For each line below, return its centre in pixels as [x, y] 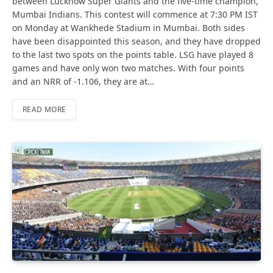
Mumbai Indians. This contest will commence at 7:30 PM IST [135, 14]
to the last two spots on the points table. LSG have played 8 [133, 54]
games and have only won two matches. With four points [128, 68]
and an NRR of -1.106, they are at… [83, 81]
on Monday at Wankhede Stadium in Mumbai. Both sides [129, 27]
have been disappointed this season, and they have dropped [136, 41]
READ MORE [44, 109]
